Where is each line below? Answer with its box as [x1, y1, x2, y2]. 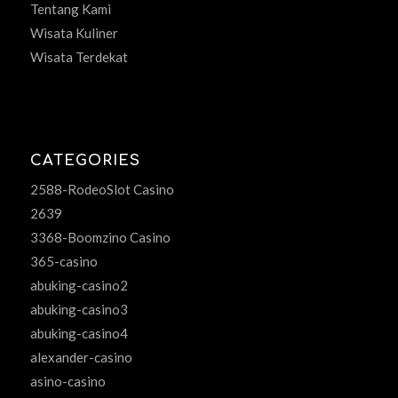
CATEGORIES [29, 152, 140, 170]
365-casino [29, 253, 98, 270]
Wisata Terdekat [29, 49, 128, 66]
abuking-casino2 [29, 277, 128, 294]
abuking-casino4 [29, 325, 128, 342]
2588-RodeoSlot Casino [29, 181, 174, 198]
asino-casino [29, 373, 106, 390]
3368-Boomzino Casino [29, 229, 171, 246]
